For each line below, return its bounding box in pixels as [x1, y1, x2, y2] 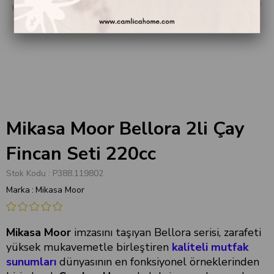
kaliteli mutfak [172, 239, 248, 254]
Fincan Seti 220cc [6, 141, 156, 166]
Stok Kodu [6, 168, 46, 179]
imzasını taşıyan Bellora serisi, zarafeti [71, 224, 261, 240]
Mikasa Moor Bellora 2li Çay [6, 116, 245, 141]
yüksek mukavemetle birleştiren [6, 239, 172, 254]
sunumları [6, 254, 56, 269]
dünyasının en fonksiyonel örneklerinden [56, 254, 259, 269]
